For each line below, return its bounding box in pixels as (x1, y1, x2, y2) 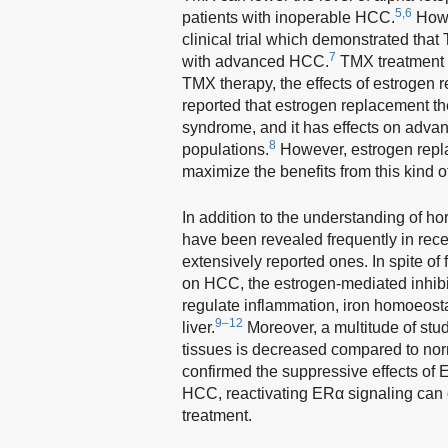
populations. (182, 140, 269, 158)
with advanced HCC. (182, 52, 329, 70)
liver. (182, 318, 215, 336)
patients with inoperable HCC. (182, 8, 395, 26)
